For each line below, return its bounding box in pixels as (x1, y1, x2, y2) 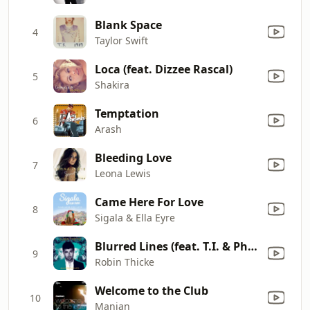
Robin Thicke (95, 255, 154, 268)
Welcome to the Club (95, 282, 208, 298)
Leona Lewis (95, 166, 151, 180)
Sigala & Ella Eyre (95, 210, 175, 224)
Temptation (95, 105, 159, 121)
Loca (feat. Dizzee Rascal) (95, 61, 232, 77)
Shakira (95, 77, 129, 91)
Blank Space (95, 17, 162, 33)
